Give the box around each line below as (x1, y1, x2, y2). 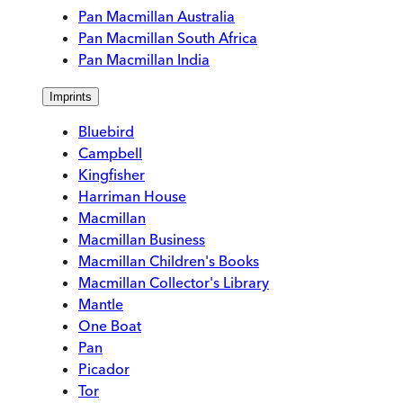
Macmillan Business (78, 230, 205, 249)
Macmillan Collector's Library (78, 273, 269, 292)
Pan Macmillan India (78, 50, 210, 69)
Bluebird (78, 122, 134, 141)
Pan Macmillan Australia (78, 7, 235, 26)
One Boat (78, 317, 141, 336)
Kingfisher (78, 166, 145, 184)
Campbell (78, 144, 142, 163)
